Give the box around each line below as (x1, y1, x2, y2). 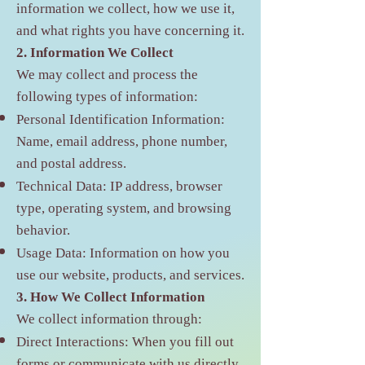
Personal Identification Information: (16, 107, 225, 134)
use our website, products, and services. (16, 262, 244, 289)
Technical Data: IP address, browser (16, 174, 222, 200)
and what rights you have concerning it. (16, 18, 244, 45)
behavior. (16, 218, 70, 244)
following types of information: (16, 84, 198, 111)
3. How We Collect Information (16, 284, 204, 311)
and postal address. (16, 151, 126, 178)
